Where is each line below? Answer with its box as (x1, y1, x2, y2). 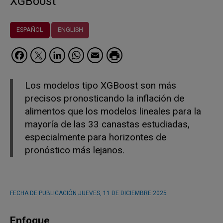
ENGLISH (57, 26, 83, 34)
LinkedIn (67, 44, 125, 64)
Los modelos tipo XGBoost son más (25, 80, 176, 92)
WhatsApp (86, 44, 158, 64)
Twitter (48, 44, 97, 64)
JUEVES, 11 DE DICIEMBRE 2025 (78, 190, 167, 197)
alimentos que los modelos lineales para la (25, 106, 201, 117)
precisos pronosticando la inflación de (25, 93, 184, 105)
